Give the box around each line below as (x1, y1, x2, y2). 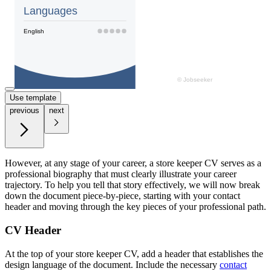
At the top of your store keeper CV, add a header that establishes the (5, 248, 263, 259)
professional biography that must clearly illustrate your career (5, 169, 237, 180)
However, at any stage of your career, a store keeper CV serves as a (5, 158, 261, 169)
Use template (10, 93, 56, 103)
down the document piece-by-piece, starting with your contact (5, 191, 240, 201)
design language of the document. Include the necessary (5, 259, 220, 270)
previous (10, 106, 39, 116)
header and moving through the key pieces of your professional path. (5, 201, 266, 212)
